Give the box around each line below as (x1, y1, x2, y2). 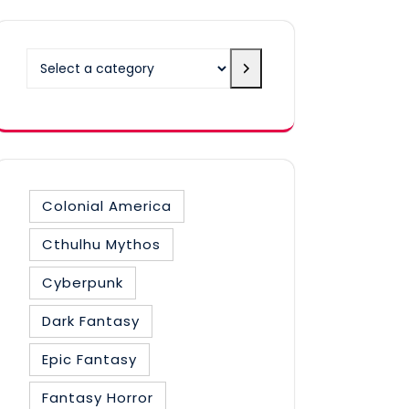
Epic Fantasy (42, 350, 137, 370)
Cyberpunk (42, 273, 123, 293)
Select (26, 47, 75, 68)
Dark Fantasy (42, 311, 140, 331)
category (26, 88, 96, 108)
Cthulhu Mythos (42, 235, 161, 255)
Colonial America (42, 196, 172, 216)
